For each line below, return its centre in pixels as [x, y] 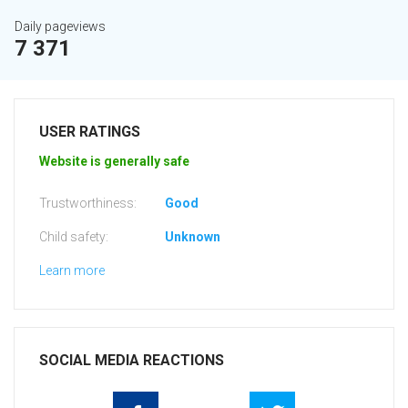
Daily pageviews [60, 27]
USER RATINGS [90, 132]
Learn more [72, 271]
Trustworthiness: [88, 204]
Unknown [193, 237]
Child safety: [74, 237]
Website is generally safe [114, 162]
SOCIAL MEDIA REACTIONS [132, 361]
